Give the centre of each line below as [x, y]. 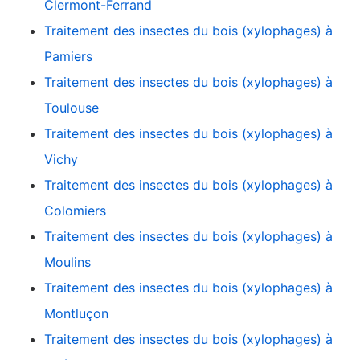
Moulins [67, 262]
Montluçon [76, 314]
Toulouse [72, 108]
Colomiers [75, 211]
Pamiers [68, 57]
